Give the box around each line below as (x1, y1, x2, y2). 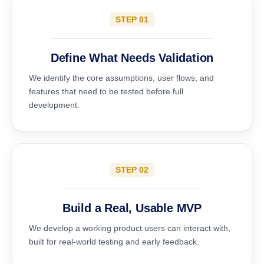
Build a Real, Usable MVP (62, 202, 202, 214)
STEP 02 (115, 165, 148, 174)
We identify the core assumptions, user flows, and (29, 73, 214, 82)
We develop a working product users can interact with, (29, 223, 230, 233)
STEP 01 (115, 15, 148, 24)
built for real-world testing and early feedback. (29, 237, 199, 246)
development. (29, 100, 80, 110)
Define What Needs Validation (50, 51, 214, 64)
